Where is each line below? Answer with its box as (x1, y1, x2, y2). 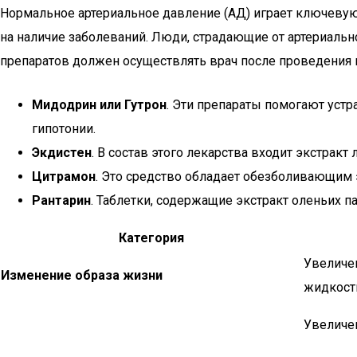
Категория (119, 230, 184, 245)
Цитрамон (32, 169, 96, 184)
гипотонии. (32, 121, 96, 136)
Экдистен (32, 145, 92, 160)
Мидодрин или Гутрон (32, 97, 167, 112)
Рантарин (32, 193, 91, 208)
